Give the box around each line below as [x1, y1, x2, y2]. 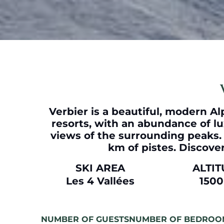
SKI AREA [75, 162, 125, 174]
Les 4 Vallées [65, 175, 134, 187]
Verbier [49, 105, 88, 117]
